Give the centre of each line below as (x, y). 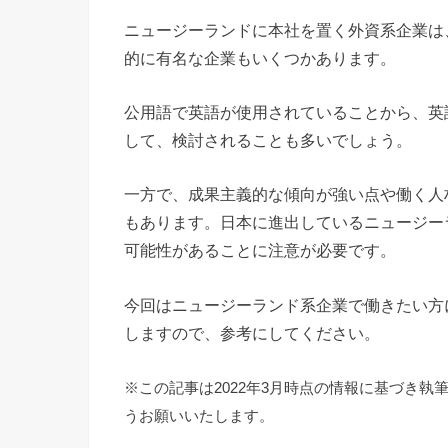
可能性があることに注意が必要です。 (260, 250)
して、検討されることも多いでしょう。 (268, 140)
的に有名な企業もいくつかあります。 (260, 57)
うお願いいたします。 (199, 416)
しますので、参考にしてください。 (252, 332)
